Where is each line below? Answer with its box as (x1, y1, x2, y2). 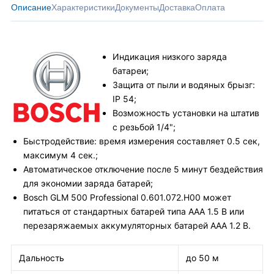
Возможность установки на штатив (113, 108, 259, 118)
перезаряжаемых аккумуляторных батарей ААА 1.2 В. (23, 220, 251, 231)
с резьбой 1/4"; (113, 122, 176, 132)
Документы (115, 2, 159, 12)
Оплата (195, 2, 225, 12)
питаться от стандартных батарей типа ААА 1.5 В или (23, 206, 244, 217)
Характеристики (51, 2, 115, 12)
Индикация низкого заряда (113, 51, 227, 62)
